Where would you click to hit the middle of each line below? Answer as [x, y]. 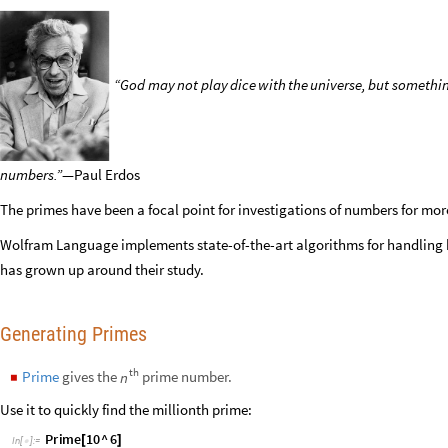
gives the [89, 390]
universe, [338, 94]
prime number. [185, 390]
